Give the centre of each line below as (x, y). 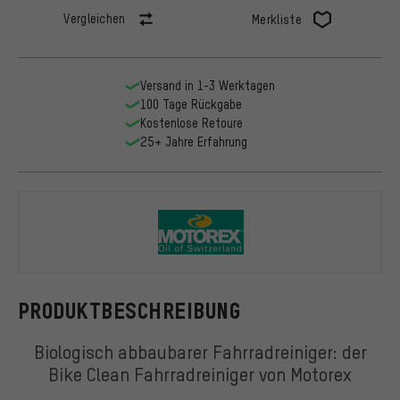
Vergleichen (95, 19)
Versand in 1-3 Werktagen (207, 86)
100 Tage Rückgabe (191, 104)
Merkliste (277, 20)
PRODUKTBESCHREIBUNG (129, 311)
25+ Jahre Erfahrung (193, 142)
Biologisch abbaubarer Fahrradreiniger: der (200, 351)
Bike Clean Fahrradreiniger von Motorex (200, 373)
